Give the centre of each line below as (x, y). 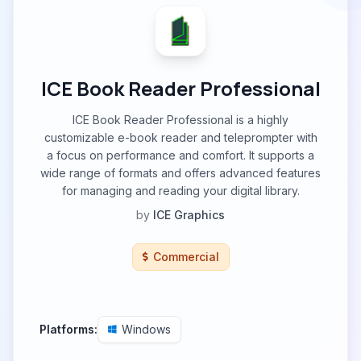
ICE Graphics (189, 215)
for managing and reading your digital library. (180, 191)
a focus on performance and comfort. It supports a (180, 155)
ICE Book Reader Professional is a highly (180, 120)
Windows (146, 329)
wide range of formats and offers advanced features (180, 173)
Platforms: (68, 329)
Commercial (186, 257)
